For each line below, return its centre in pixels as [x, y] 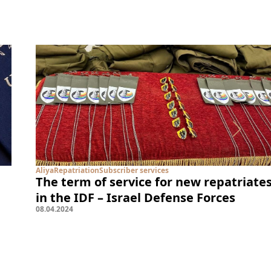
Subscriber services [134, 170]
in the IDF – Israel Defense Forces [135, 198]
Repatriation [77, 170]
